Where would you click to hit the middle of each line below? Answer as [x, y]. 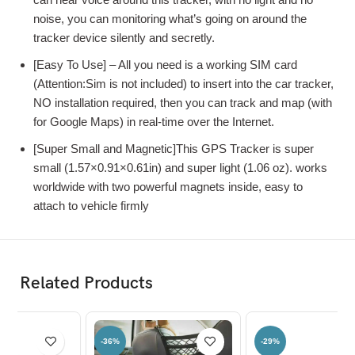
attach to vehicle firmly [91, 205]
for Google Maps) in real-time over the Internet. [154, 121]
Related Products [87, 283]
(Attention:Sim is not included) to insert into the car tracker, [183, 83]
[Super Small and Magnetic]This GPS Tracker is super [174, 148]
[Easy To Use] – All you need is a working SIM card [165, 64]
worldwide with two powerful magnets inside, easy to [168, 186]
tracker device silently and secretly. [124, 37]
